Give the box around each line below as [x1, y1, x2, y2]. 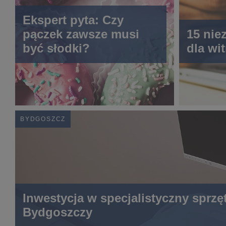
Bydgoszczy [23, 205, 92, 219]
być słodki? [23, 41, 90, 55]
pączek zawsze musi [23, 27, 139, 41]
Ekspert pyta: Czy [23, 13, 124, 27]
